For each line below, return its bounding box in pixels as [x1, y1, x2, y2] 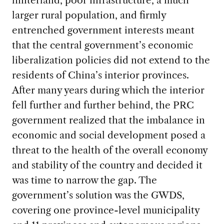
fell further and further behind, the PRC [11, 98, 194, 111]
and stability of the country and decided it [11, 158, 202, 171]
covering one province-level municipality [11, 203, 199, 216]
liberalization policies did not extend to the [11, 53, 210, 66]
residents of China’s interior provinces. [11, 68, 189, 81]
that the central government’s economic [11, 38, 193, 51]
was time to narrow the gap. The [11, 173, 157, 186]
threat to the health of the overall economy [11, 143, 207, 156]
